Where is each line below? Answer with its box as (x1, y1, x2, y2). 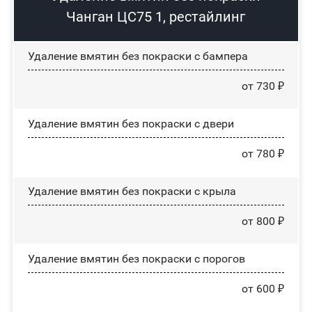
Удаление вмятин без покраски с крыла (27, 185, 236, 198)
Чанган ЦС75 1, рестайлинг (66, 8, 246, 25)
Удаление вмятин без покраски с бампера (27, 49, 248, 63)
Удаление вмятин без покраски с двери (27, 117, 234, 130)
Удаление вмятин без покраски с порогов (27, 252, 245, 265)
